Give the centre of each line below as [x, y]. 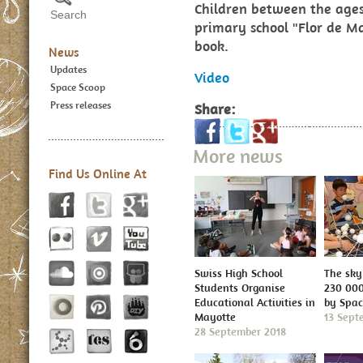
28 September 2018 [240, 331]
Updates [68, 69]
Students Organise [240, 288]
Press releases [81, 105]
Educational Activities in [255, 302]
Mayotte [215, 317]
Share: [215, 109]
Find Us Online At [98, 173]
